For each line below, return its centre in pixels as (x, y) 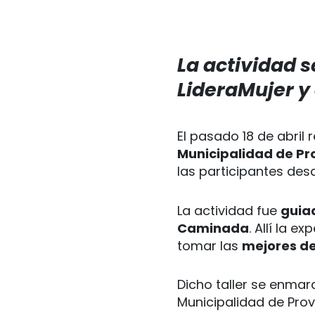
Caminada (213, 228)
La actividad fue (229, 210)
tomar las (210, 245)
